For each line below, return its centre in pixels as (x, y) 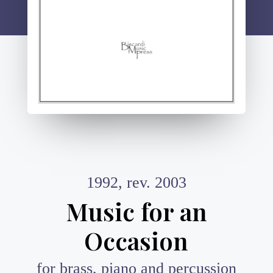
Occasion (136, 240)
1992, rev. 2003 (136, 182)
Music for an (136, 211)
